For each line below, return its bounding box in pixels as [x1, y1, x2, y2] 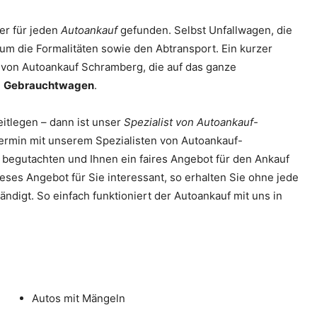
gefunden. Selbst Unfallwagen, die [117, 23, 292, 37]
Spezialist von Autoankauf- [124, 115, 258, 129]
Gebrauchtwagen [4, 79, 94, 92]
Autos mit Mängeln [32, 292, 125, 305]
